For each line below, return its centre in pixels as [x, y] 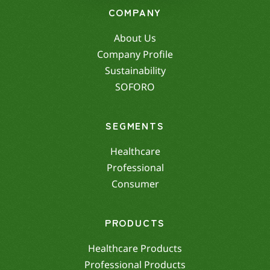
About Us [135, 38]
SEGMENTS [135, 125]
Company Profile [135, 54]
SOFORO [135, 86]
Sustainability [135, 70]
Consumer [135, 184]
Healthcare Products [135, 248]
